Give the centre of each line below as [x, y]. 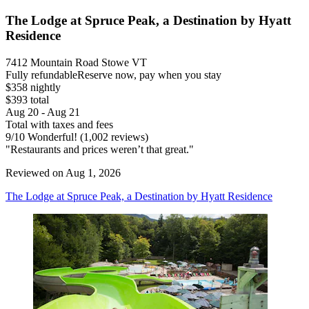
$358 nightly [33, 87]
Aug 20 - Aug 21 [43, 112]
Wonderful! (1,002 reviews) [87, 137]
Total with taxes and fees [59, 124]
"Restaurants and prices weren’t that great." [100, 149]
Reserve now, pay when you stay [149, 74]
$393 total [27, 99]
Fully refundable [41, 74]
